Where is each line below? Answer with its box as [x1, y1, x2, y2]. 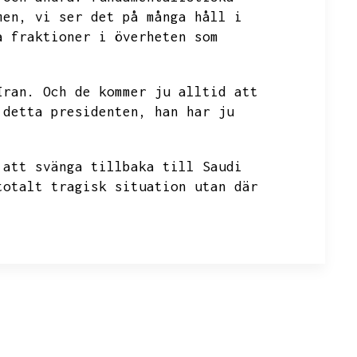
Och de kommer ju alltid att [43, 84, 258, 100]
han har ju [155, 104, 234, 120]
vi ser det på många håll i [35, 9, 242, 25]
